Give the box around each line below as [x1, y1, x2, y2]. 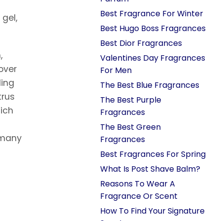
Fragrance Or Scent [100, 190, 178, 202]
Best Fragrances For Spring [100, 148, 206, 160]
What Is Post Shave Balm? [100, 163, 200, 175]
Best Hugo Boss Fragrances [100, 23, 206, 34]
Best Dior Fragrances [100, 37, 182, 49]
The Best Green [100, 121, 161, 133]
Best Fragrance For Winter [100, 8, 203, 19]
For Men [100, 65, 132, 76]
